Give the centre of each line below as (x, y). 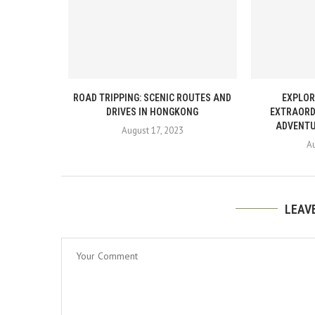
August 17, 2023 (152, 130)
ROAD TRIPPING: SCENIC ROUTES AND (153, 97)
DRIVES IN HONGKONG (153, 111)
